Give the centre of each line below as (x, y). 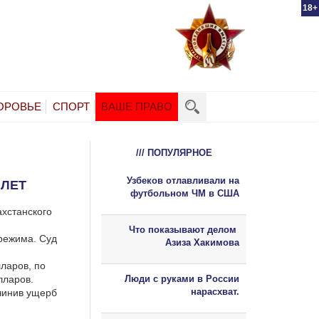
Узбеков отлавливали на (183, 180)
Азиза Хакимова (202, 242)
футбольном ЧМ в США (185, 193)
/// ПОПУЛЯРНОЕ (174, 152)
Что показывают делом (184, 229)
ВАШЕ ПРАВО (137, 106)
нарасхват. (215, 291)
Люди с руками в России (182, 278)
